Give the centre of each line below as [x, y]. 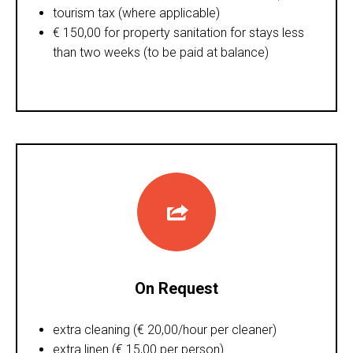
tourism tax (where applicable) [136, 13]
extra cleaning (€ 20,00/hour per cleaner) [165, 329]
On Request [176, 288]
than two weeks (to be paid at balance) [161, 52]
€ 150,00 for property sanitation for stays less [178, 32]
